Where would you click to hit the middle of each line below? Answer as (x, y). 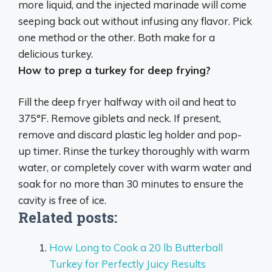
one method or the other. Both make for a (117, 37)
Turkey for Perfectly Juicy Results (127, 264)
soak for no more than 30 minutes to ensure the (131, 184)
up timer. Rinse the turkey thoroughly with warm (134, 151)
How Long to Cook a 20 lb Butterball (136, 247)
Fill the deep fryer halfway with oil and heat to (127, 102)
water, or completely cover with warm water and (135, 167)
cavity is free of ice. (62, 200)
